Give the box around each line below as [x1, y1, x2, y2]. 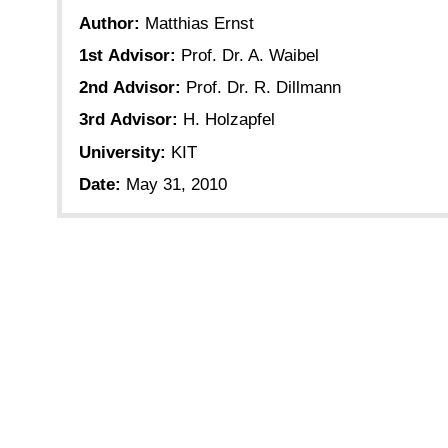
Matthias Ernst [145, 13, 254, 33]
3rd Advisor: [79, 110, 178, 130]
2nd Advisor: [79, 78, 181, 98]
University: [79, 142, 166, 162]
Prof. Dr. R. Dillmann [186, 78, 341, 98]
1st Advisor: [79, 46, 176, 66]
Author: [79, 13, 140, 33]
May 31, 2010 [126, 174, 227, 194]
